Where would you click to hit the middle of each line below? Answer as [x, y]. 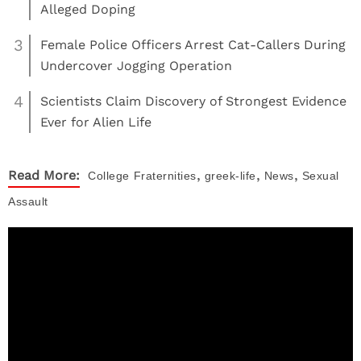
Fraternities [165, 176]
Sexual [320, 176]
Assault [28, 201]
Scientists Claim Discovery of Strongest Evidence [193, 101]
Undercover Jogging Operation [136, 66]
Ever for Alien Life [96, 122]
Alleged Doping [88, 9]
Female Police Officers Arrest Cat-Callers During [193, 45]
